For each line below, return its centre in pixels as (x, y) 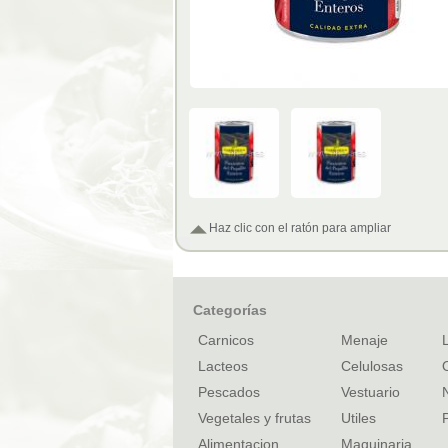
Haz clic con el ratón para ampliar (300, 228)
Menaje (364, 340)
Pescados (229, 392)
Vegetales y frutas (254, 418)
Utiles (358, 418)
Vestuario (370, 392)
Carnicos (226, 340)
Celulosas (372, 366)
